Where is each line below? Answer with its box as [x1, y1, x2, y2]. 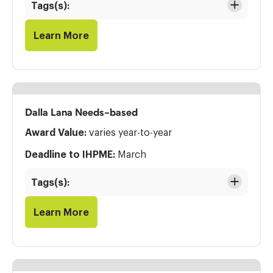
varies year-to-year [87, 127, 172, 137]
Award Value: [25, 127, 87, 137]
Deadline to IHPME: [25, 149, 115, 159]
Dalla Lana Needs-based [25, 107, 138, 117]
